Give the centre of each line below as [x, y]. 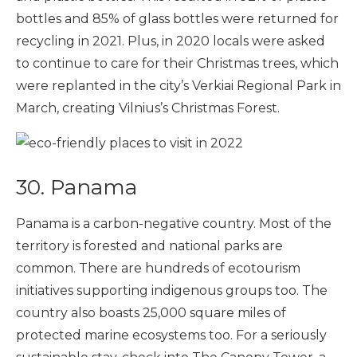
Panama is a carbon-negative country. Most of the [174, 224]
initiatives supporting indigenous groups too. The [172, 291]
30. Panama [76, 188]
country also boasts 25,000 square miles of [151, 313]
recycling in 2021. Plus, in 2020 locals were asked [171, 41]
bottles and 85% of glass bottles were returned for [177, 19]
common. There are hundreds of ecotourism [158, 269]
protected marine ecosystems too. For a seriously [171, 335]
